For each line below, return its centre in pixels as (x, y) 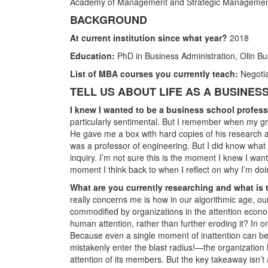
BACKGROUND (109, 19)
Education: (92, 55)
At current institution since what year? (149, 37)
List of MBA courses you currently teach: (154, 73)
